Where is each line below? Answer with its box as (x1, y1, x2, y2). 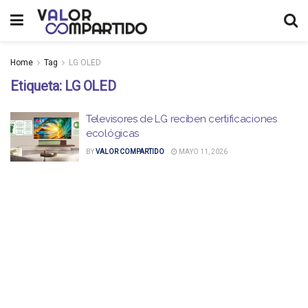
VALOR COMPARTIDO (96, 148, 164, 155)
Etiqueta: (10, 78, 65, 94)
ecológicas (86, 127, 139, 140)
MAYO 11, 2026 (177, 148, 228, 155)
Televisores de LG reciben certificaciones (86, 113, 277, 125)
